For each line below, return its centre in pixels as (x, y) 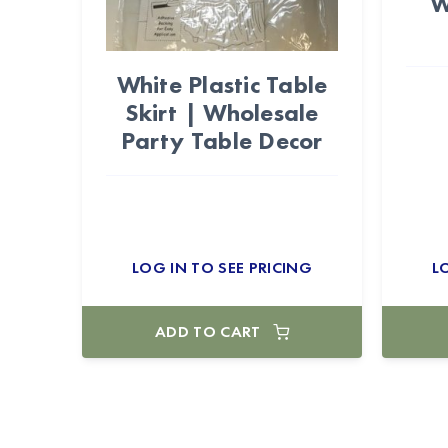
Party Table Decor (222, 140)
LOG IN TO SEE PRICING (222, 267)
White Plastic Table (222, 84)
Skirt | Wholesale (222, 112)
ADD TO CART (208, 331)
